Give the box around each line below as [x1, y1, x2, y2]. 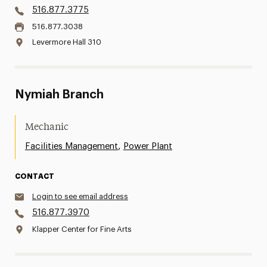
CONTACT [14, 173, 54, 180]
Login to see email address [32, 193, 128, 200]
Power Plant [123, 142, 172, 151]
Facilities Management [24, 142, 118, 151]
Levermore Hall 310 [32, 38, 101, 46]
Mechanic [24, 123, 69, 132]
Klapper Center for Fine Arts [32, 225, 132, 233]
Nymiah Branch [14, 89, 104, 101]
